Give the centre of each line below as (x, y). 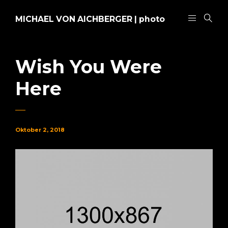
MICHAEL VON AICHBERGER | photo (90, 19)
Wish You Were (89, 67)
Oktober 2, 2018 (40, 130)
